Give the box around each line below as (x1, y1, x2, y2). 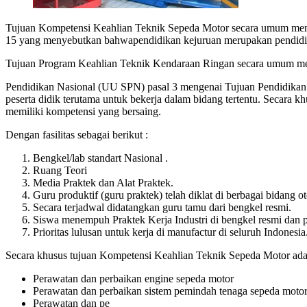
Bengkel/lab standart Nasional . (33, 151, 168, 164)
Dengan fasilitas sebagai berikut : (5, 128, 148, 140)
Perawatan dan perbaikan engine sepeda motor (33, 272, 234, 284)
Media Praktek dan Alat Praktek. (33, 176, 173, 188)
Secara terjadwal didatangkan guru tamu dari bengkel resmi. (33, 201, 291, 213)
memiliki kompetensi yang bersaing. (5, 105, 161, 117)
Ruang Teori (33, 164, 87, 176)
